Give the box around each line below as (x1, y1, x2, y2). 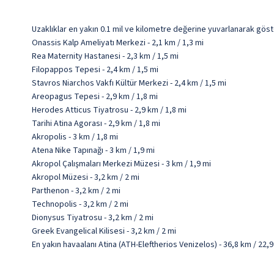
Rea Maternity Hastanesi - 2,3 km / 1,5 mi (32, 50, 179, 62)
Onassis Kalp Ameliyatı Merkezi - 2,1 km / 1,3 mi (32, 37, 204, 49)
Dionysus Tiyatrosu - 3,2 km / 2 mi (32, 212, 154, 224)
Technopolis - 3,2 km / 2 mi (32, 198, 128, 210)
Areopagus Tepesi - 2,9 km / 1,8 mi (32, 91, 158, 103)
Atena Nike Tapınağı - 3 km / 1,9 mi (32, 144, 155, 157)
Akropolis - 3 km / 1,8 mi (32, 131, 118, 143)
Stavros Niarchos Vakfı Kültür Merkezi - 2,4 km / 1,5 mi (32, 77, 226, 89)
